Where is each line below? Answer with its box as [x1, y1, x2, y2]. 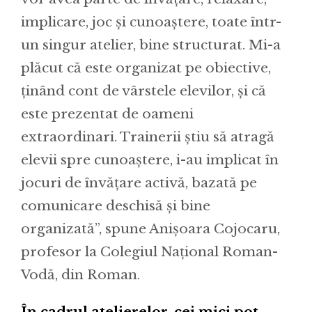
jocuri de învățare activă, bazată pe [21, 174, 257, 191]
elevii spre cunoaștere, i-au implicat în [21, 151, 279, 168]
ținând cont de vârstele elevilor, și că [21, 82, 266, 99]
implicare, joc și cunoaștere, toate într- [21, 13, 281, 30]
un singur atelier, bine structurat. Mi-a [21, 36, 281, 53]
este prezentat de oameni [21, 105, 194, 122]
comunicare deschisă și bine [21, 197, 210, 214]
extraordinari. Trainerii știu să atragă [21, 128, 274, 145]
